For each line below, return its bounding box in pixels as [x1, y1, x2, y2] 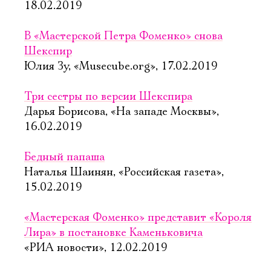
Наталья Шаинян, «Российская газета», [24, 166, 224, 179]
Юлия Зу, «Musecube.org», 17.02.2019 [24, 60, 218, 73]
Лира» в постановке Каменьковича [24, 226, 203, 240]
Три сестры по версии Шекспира [24, 90, 192, 103]
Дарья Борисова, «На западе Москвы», [24, 105, 219, 119]
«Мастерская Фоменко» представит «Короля [24, 211, 252, 224]
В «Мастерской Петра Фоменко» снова [24, 30, 223, 43]
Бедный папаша [24, 151, 105, 164]
